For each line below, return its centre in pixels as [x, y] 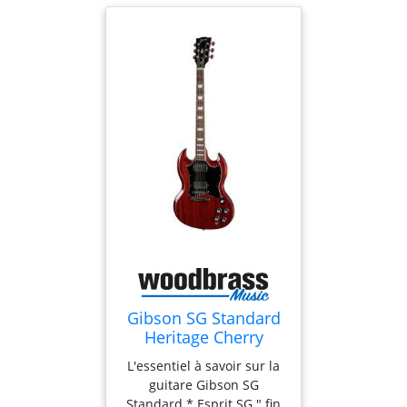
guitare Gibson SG [203, 384]
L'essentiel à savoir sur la [203, 365]
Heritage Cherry [203, 337]
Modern [203, 356]
